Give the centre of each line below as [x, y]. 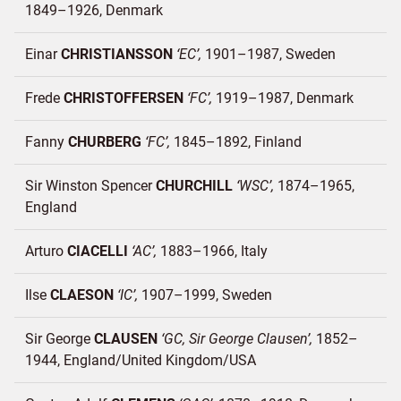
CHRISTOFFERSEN [124, 98]
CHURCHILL [194, 186]
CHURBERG [105, 142]
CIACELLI [98, 251]
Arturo [46, 251]
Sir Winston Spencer [90, 186]
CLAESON [82, 295]
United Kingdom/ [175, 360]
